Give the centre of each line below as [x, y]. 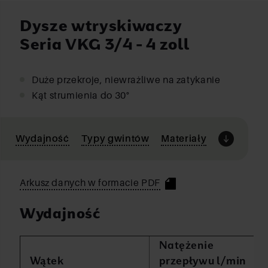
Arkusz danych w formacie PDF [90, 182]
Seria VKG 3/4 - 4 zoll [105, 43]
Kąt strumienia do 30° [81, 95]
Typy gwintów [115, 138]
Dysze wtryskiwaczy [101, 25]
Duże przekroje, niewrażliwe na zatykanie [126, 80]
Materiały [184, 138]
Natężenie [187, 244]
